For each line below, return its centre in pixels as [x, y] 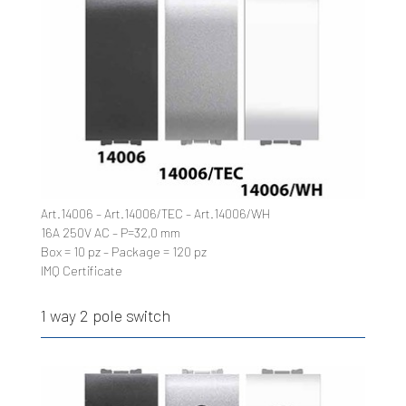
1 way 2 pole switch [105, 315]
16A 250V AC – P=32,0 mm [110, 232]
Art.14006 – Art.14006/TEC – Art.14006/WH [155, 213]
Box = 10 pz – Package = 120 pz [123, 251]
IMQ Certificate [81, 270]
